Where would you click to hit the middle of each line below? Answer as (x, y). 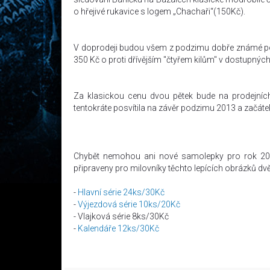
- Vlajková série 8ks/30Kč (121, 216)
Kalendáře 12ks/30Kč (118, 228)
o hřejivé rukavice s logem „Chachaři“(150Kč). (160, 11)
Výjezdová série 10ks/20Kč (129, 204)
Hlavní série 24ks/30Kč (121, 192)
